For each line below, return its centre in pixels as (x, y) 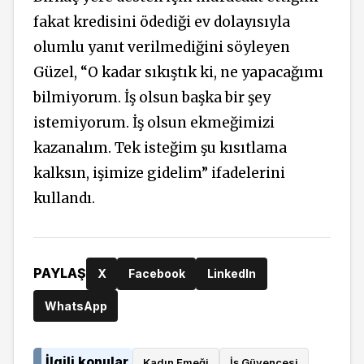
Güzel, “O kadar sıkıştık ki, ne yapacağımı (178, 73)
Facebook (156, 273)
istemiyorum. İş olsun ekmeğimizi (154, 123)
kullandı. (66, 199)
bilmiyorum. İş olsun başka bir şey (152, 98)
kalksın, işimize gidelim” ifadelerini (159, 173)
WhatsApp (76, 305)
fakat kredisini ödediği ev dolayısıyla (162, 22)
